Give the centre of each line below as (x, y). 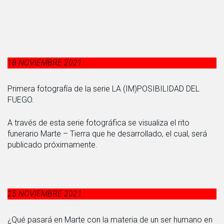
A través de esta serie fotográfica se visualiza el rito (98, 122)
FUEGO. (21, 99)
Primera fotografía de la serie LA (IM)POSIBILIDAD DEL (103, 88)
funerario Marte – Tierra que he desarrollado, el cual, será (107, 133)
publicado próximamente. (52, 144)
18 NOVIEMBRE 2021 (45, 62)
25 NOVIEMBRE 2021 (45, 193)
